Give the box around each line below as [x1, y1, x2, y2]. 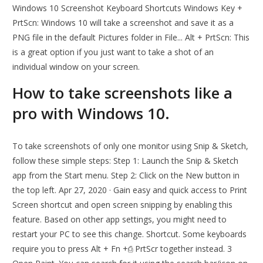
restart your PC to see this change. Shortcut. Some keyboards [12, 228, 247, 240]
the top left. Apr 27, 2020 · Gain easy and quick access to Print [12, 184, 248, 196]
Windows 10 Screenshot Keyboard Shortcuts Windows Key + [12, 2, 243, 14]
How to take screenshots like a [12, 82, 233, 104]
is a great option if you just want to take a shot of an [12, 46, 214, 58]
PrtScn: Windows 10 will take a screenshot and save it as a [12, 17, 234, 29]
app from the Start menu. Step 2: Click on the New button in [12, 170, 240, 181]
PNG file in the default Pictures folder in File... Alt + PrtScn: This [12, 32, 250, 43]
